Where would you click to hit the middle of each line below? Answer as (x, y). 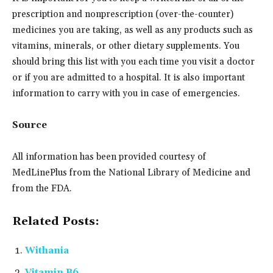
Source (30, 125)
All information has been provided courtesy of (109, 157)
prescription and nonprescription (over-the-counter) (123, 14)
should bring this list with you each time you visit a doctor (133, 62)
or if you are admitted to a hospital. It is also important (129, 77)
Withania (47, 250)
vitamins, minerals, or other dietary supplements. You (126, 46)
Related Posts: (56, 221)
